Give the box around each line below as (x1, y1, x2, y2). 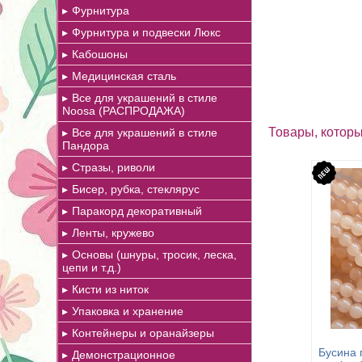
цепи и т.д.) (62, 261, 121, 274)
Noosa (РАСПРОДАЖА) (62, 104, 185, 117)
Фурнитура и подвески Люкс (72, 26, 221, 39)
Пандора (62, 139, 109, 152)
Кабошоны (72, 48, 128, 61)
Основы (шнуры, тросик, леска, (72, 248, 237, 261)
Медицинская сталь (72, 69, 176, 82)
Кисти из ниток (72, 283, 149, 296)
